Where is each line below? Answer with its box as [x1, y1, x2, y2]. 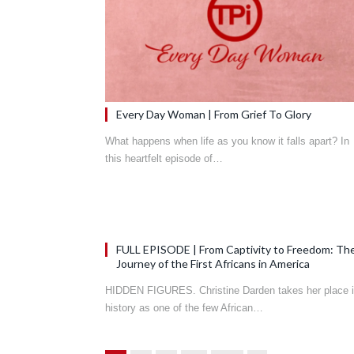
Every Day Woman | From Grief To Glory [116, 107, 311, 121]
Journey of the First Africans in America [116, 256, 310, 270]
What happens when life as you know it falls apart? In [105, 134, 349, 147]
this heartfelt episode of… [105, 152, 223, 164]
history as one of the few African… [105, 301, 263, 314]
